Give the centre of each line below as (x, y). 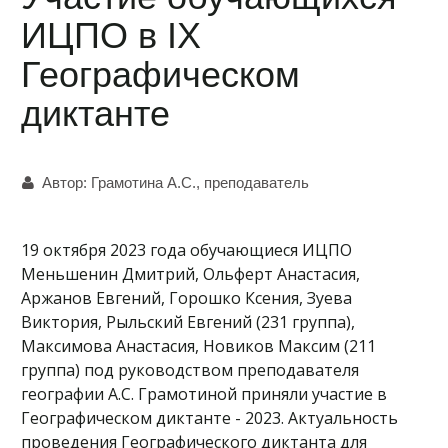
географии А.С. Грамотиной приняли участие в (204, 394)
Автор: (66, 182)
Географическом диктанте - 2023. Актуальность (209, 418)
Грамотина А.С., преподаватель (202, 182)
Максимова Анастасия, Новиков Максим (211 (198, 346)
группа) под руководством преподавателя (190, 370)
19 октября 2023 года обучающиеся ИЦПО (186, 250)
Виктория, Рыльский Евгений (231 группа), (188, 322)
